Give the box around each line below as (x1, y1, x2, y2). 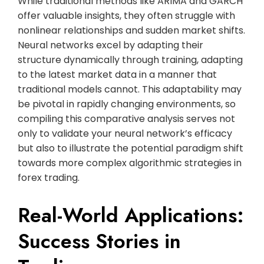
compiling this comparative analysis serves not (18, 111, 235, 126)
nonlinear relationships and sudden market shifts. (18, 23, 245, 37)
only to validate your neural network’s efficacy (18, 126, 232, 140)
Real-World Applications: (18, 200, 244, 230)
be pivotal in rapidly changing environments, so (18, 97, 236, 111)
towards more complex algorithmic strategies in (18, 156, 242, 170)
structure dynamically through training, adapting (18, 52, 243, 67)
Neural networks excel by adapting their (18, 38, 203, 52)
